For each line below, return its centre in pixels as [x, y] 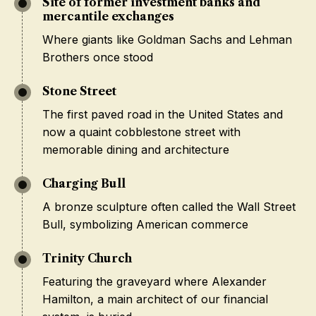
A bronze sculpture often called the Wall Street [169, 207]
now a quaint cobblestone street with [141, 132]
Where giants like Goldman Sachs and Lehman [167, 39]
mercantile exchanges [108, 16]
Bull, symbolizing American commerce [145, 224]
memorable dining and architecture [136, 150]
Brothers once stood [98, 57]
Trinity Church [87, 258]
